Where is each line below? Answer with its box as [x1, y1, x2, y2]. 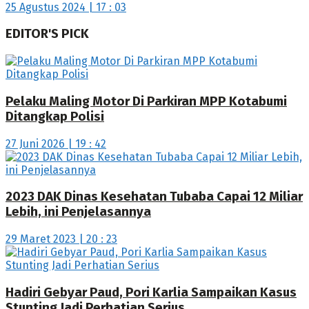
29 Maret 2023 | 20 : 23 [6, 232, 117, 246]
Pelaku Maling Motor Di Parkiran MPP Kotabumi [6, 93, 287, 109]
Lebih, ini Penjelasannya [6, 204, 151, 220]
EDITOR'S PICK [6, 26, 89, 42]
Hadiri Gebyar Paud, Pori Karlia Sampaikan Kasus [6, 284, 297, 300]
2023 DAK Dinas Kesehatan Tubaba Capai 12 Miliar [6, 189, 303, 205]
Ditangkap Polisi [6, 108, 104, 124]
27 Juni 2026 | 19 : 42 [6, 137, 106, 150]
